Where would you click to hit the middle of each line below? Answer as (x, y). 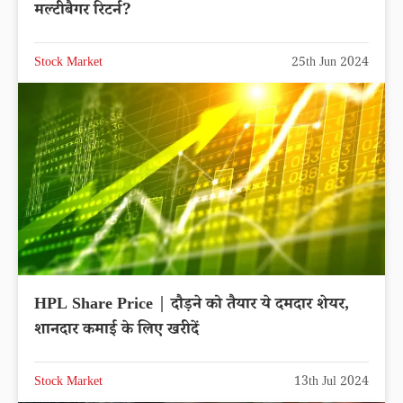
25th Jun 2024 (330, 63)
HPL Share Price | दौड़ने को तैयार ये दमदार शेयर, (192, 305)
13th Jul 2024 (331, 383)
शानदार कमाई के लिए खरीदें (116, 331)
